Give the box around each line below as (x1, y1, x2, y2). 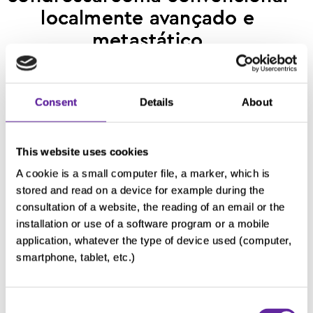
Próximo (127, 243, 186, 259)
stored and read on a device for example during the (16, 184, 264, 196)
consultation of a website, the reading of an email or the (16, 201, 285, 213)
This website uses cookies (16, 145, 149, 157)
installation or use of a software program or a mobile (16, 217, 270, 230)
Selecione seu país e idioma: (16, 75, 279, 95)
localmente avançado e (41, 8, 254, 28)
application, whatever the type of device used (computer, (16, 234, 291, 247)
